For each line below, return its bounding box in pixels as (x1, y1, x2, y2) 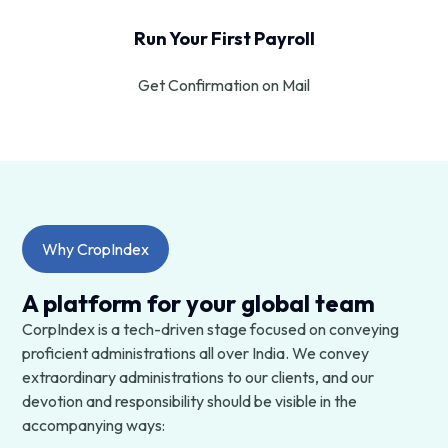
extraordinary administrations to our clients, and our (22, 366, 375, 387)
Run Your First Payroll (133, 26, 315, 50)
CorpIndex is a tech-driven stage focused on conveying (22, 318, 400, 339)
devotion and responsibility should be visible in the (22, 390, 358, 411)
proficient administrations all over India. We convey (22, 342, 370, 363)
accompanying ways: (22, 414, 166, 435)
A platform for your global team (22, 287, 376, 318)
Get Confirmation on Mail (138, 74, 310, 95)
